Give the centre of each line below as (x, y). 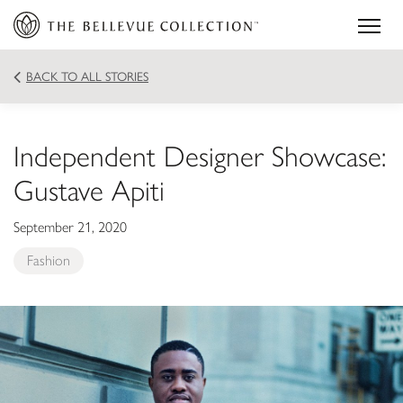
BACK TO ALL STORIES (87, 76)
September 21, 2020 (70, 227)
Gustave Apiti (89, 191)
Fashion (49, 260)
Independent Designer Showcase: (200, 157)
